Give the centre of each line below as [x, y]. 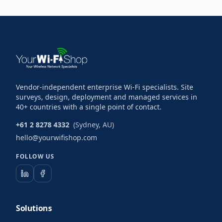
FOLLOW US [35, 156]
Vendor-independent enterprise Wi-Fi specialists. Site [105, 87]
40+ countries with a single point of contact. [89, 107]
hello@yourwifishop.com [56, 138]
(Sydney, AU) [94, 125]
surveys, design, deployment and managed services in [107, 97]
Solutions [34, 208]
